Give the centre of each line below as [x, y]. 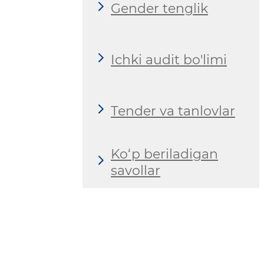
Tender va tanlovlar [173, 111]
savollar [136, 170]
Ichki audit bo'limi [169, 60]
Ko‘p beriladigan [164, 154]
